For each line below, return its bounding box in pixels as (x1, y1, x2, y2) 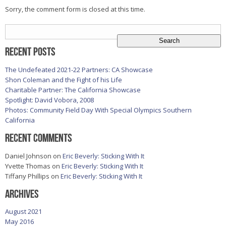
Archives (5, 187, 39, 200)
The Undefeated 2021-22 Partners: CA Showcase (5, 65, 153, 75)
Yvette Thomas (5, 161, 50, 171)
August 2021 (5, 207, 42, 216)
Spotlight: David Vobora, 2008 (5, 95, 94, 105)
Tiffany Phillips (5, 171, 49, 181)
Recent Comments (5, 131, 72, 144)
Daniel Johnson (5, 151, 51, 160)
